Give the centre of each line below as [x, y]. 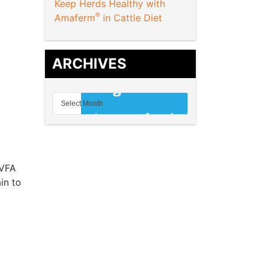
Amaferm [75, 18]
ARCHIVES [89, 64]
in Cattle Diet [132, 18]
